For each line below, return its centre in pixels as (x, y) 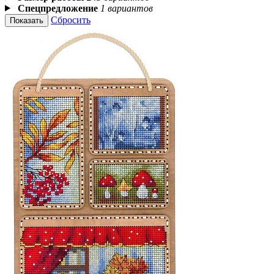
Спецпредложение (57, 8)
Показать (27, 20)
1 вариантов (126, 8)
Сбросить (71, 20)
